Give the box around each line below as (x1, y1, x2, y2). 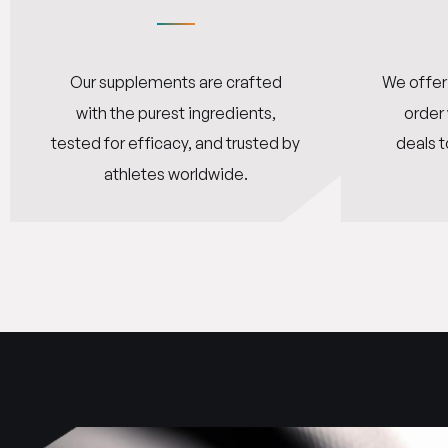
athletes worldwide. (103, 163, 248, 184)
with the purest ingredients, (75, 102, 276, 123)
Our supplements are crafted (69, 72, 282, 93)
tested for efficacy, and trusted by (51, 133, 300, 154)
